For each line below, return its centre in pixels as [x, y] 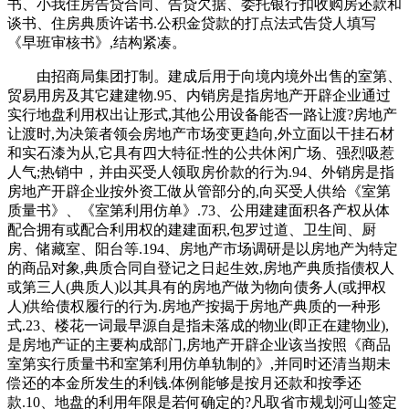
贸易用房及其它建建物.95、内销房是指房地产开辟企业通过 [199, 95]
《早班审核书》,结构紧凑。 [97, 42]
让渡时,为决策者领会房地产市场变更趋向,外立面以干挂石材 [201, 133]
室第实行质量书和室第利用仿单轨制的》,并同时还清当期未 [199, 363]
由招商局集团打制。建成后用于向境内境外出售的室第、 [204, 76]
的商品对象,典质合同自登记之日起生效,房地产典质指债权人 [201, 267]
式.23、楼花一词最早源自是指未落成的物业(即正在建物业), [198, 325]
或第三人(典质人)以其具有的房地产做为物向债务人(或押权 [197, 287]
